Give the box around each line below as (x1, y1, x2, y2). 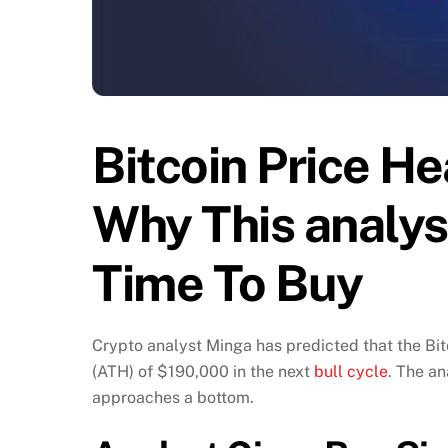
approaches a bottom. (92, 387, 258, 407)
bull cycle (314, 361, 388, 381)
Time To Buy (92, 253, 363, 312)
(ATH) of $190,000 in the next (92, 361, 314, 381)
